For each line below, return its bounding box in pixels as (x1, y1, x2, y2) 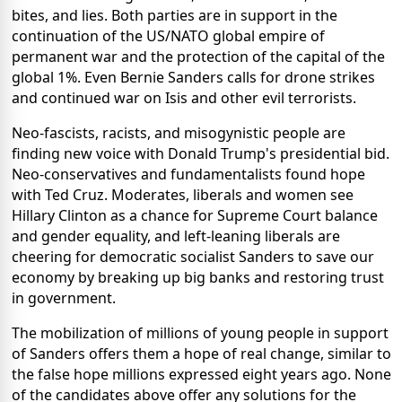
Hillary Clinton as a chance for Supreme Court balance (12, 205, 378, 225)
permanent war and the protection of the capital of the (12, 46, 385, 66)
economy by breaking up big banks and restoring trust (12, 267, 384, 287)
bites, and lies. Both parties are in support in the (12, 4, 337, 25)
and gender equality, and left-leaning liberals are (12, 225, 340, 246)
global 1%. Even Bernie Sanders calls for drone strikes (12, 66, 375, 87)
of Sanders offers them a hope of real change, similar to (12, 343, 391, 363)
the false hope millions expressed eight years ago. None (12, 363, 391, 384)
